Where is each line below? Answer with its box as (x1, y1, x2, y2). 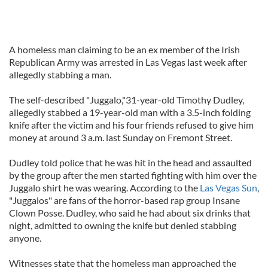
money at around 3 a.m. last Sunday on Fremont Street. (9, 132, 232, 143)
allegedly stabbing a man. (9, 69, 111, 80)
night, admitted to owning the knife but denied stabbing (9, 220, 236, 231)
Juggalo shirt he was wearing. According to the (9, 182, 200, 193)
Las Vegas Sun (200, 182, 257, 193)
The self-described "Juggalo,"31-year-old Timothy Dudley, (9, 94, 244, 105)
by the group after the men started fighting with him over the (9, 169, 257, 181)
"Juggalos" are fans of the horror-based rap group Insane (9, 194, 240, 206)
